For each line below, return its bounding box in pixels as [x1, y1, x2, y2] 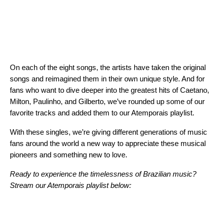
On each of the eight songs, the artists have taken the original [10, 63, 206, 72]
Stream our [10, 181, 47, 189]
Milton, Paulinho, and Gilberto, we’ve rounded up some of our [10, 97, 205, 106]
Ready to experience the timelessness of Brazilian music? [10, 170, 196, 178]
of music [178, 128, 207, 136]
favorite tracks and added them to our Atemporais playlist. [10, 109, 196, 117]
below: [109, 181, 131, 189]
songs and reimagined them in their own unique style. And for [10, 74, 205, 83]
